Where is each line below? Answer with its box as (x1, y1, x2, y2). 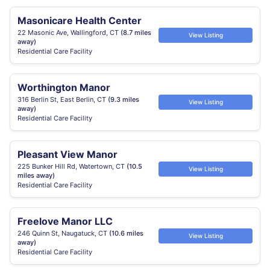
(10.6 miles (109, 229, 143, 237)
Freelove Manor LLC (17, 215, 113, 227)
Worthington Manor (17, 81, 110, 93)
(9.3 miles (108, 95, 139, 104)
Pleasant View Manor (17, 148, 118, 160)
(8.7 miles (121, 28, 151, 37)
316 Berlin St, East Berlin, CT (17, 95, 108, 104)
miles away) (17, 171, 55, 180)
